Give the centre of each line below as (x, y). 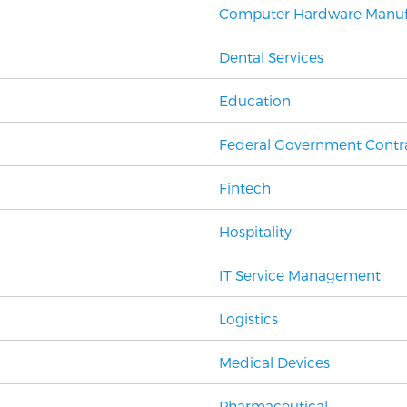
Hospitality (255, 231)
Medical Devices (274, 362)
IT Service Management (300, 275)
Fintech (245, 188)
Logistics (248, 318)
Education (255, 100)
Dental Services (271, 57)
